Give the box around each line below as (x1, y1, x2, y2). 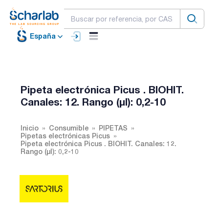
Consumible (49, 123, 88, 132)
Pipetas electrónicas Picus (21, 131, 110, 140)
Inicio (21, 123, 39, 132)
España (30, 32, 56, 41)
